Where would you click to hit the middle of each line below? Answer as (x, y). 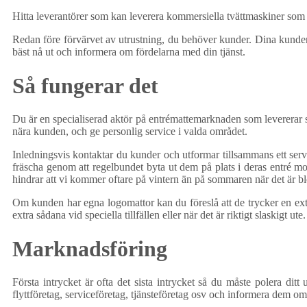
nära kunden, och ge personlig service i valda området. (131, 132)
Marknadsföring (90, 248)
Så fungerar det (85, 85)
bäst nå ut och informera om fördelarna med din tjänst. (129, 52)
